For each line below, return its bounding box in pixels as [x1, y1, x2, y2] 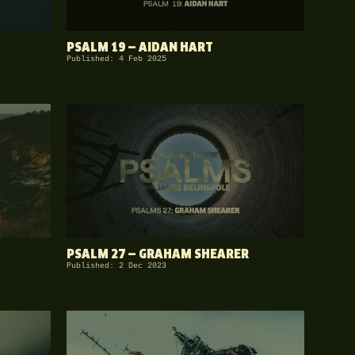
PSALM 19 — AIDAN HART [67, 41, 213, 54]
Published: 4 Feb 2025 [67, 54, 166, 63]
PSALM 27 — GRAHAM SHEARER [67, 248, 249, 261]
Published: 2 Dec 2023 [67, 261, 166, 270]
